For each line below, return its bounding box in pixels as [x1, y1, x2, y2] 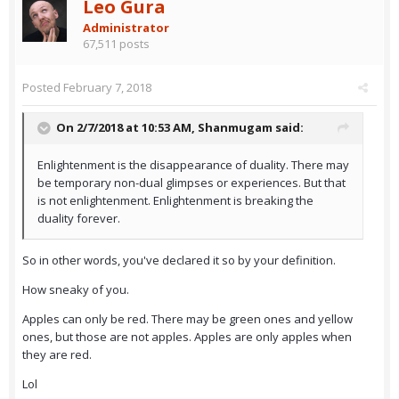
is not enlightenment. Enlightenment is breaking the [37, 192, 313, 209]
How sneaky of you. [22, 281, 129, 298]
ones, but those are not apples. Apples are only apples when [22, 329, 352, 346]
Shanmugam [198, 119, 273, 136]
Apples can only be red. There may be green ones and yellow [22, 311, 353, 328]
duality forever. [37, 210, 120, 227]
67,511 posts [83, 36, 150, 53]
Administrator [83, 20, 169, 37]
